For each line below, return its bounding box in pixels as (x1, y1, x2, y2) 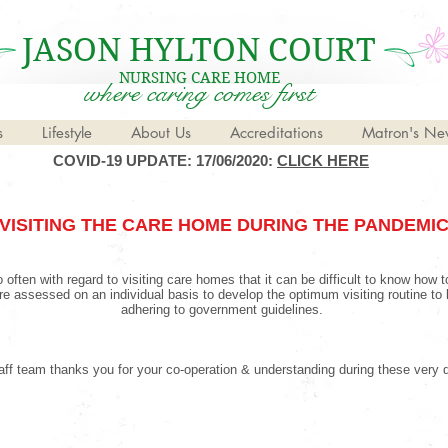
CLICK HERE (277, 152, 369, 169)
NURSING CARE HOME (118, 69, 280, 87)
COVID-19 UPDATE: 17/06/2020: (53, 152, 277, 169)
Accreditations (230, 123, 323, 142)
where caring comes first (84, 77, 314, 109)
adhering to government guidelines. (121, 302, 327, 317)
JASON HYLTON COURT (22, 30, 376, 69)
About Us (131, 123, 191, 142)
